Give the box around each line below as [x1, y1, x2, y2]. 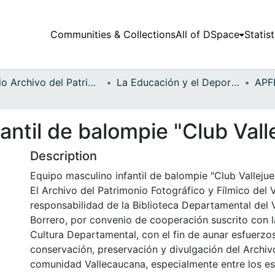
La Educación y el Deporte [231, 76, 239, 88]
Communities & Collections [50, 28, 176, 41]
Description [30, 148, 97, 163]
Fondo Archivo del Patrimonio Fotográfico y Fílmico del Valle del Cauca [88, 76, 96, 88]
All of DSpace [175, 28, 239, 41]
